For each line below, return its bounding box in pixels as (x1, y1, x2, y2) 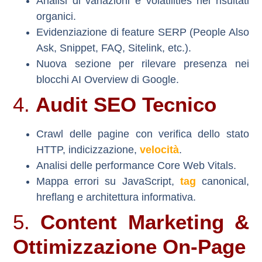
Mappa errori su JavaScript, (36, 175, 180, 188)
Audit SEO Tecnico (36, 93, 217, 116)
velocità (140, 144, 180, 156)
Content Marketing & (40, 211, 249, 234)
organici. (36, 11, 77, 23)
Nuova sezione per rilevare (36, 58, 184, 70)
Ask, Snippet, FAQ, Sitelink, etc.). (36, 42, 192, 54)
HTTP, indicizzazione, (36, 144, 140, 156)
